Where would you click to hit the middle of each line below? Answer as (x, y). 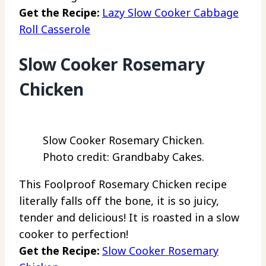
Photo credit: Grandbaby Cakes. (123, 156)
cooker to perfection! (74, 234)
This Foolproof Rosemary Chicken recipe (123, 184)
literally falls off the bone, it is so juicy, (119, 200)
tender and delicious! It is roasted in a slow (129, 217)
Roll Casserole (55, 29)
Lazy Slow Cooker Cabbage (170, 13)
